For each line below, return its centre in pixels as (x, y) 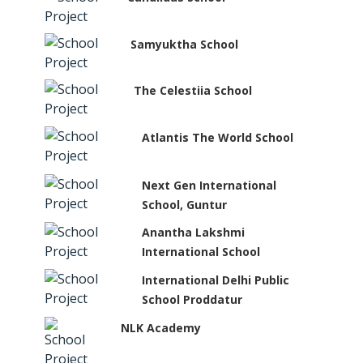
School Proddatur (192, 300)
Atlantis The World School (218, 137)
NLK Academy (161, 327)
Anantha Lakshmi (194, 233)
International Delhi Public (216, 280)
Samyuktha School (184, 44)
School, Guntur (185, 204)
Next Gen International (209, 185)
